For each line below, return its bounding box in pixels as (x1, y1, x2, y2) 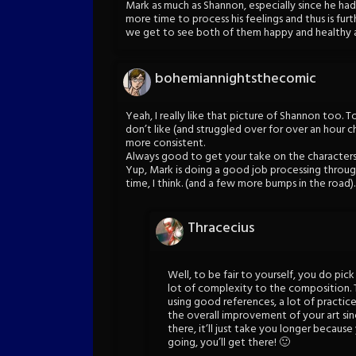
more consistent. (126, 133, 205, 153)
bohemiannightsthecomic (155, 67, 316, 91)
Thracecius (188, 217, 254, 241)
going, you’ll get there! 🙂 (168, 334, 290, 353)
